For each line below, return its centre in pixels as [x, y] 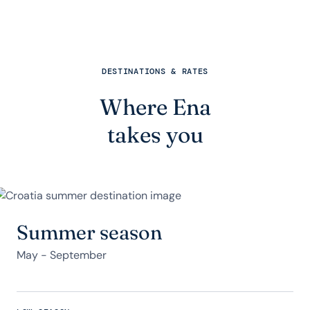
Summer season [89, 232]
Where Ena [155, 107]
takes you [155, 135]
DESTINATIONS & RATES [155, 71]
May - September [62, 255]
